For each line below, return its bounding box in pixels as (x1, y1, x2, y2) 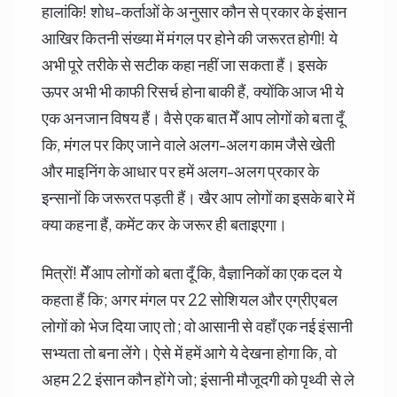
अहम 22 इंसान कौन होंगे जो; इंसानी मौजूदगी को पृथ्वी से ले (42, 369, 354, 390)
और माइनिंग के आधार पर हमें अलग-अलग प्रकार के (42, 160, 320, 182)
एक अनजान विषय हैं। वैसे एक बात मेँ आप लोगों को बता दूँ (42, 107, 344, 128)
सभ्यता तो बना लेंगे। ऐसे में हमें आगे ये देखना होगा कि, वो (42, 342, 337, 363)
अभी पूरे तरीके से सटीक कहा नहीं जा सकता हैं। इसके (42, 54, 328, 75)
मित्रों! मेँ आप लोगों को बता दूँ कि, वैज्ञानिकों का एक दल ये (42, 262, 342, 284)
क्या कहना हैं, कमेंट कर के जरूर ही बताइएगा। (42, 214, 288, 235)
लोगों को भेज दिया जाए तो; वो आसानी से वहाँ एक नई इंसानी (42, 315, 353, 337)
